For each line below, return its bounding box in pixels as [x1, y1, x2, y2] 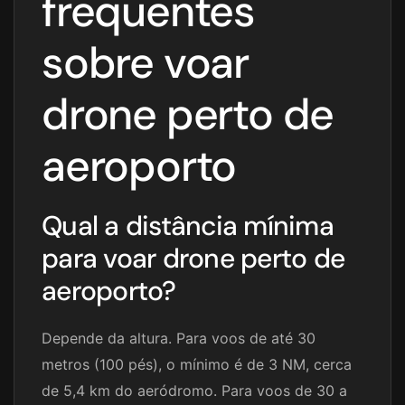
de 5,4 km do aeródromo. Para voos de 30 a [42, 381, 347, 400]
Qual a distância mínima [42, 207, 334, 243]
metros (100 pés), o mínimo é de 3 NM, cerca [42, 354, 352, 373]
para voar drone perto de [42, 240, 344, 276]
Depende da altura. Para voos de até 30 [42, 328, 316, 347]
